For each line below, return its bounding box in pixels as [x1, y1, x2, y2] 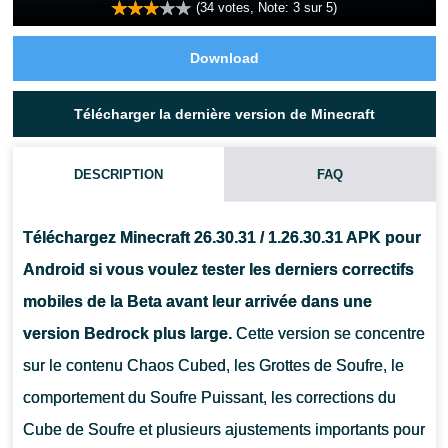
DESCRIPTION [73, 166, 163, 182]
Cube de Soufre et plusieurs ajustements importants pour [22, 420, 425, 438]
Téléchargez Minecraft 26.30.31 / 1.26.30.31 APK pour [22, 228, 421, 246]
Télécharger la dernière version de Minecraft [73, 105, 375, 122]
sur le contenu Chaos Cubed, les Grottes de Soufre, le [22, 356, 404, 374]
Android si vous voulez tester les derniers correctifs [22, 260, 414, 278]
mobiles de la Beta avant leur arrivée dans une [22, 292, 372, 310]
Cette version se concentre [231, 324, 425, 342]
